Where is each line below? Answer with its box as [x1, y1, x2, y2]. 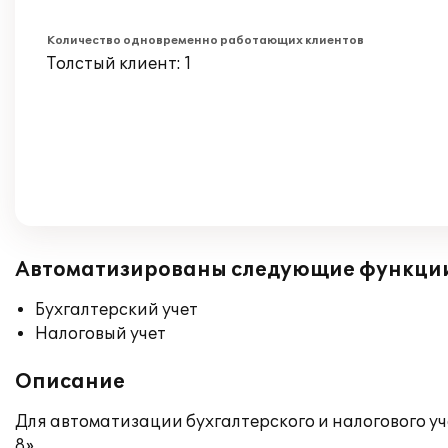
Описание [15, 370, 125, 394]
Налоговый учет [35, 324, 166, 344]
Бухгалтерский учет [35, 300, 198, 320]
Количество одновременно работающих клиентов [47, 34, 364, 47]
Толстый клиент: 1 [47, 54, 192, 74]
